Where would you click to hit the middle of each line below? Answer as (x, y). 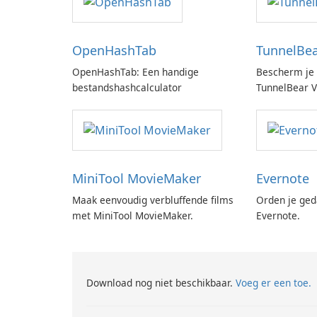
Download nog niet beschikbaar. (161, 283)
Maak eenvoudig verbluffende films (153, 200)
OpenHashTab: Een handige (136, 72)
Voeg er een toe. (273, 283)
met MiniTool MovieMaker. (133, 216)
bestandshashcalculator (127, 88)
